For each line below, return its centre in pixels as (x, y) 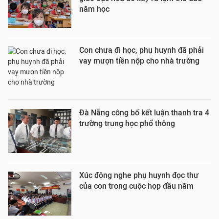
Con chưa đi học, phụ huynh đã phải (142, 50)
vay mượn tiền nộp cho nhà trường (139, 61)
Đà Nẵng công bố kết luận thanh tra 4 (144, 113)
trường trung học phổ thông (127, 123)
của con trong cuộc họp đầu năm (136, 186)
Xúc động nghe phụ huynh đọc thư (139, 175)
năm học (94, 9)
